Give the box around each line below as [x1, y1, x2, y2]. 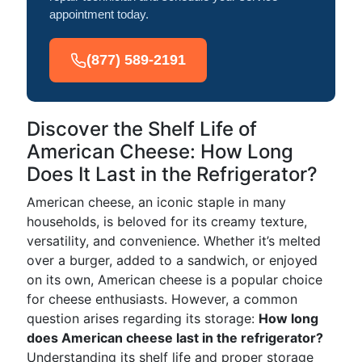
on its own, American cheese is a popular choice [27, 271, 322, 288]
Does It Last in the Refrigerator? [27, 162, 318, 186]
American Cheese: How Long [27, 140, 293, 163]
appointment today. [49, 7, 149, 21]
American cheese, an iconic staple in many [27, 194, 286, 210]
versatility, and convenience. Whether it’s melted [27, 233, 321, 249]
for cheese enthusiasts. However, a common [27, 291, 297, 307]
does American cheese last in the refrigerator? [27, 330, 323, 346]
